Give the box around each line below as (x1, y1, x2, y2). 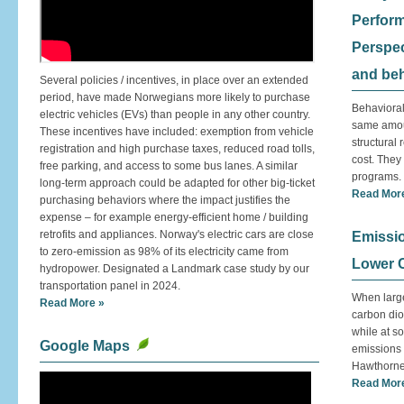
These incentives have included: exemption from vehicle (40, 125, 314, 138)
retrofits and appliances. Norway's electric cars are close (40, 228, 314, 241)
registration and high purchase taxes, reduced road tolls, (40, 142, 315, 155)
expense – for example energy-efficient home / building (40, 211, 308, 224)
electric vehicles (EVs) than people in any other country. (40, 108, 310, 121)
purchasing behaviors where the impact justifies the (40, 194, 290, 207)
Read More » (40, 297, 105, 309)
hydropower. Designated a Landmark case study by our (40, 262, 309, 275)
